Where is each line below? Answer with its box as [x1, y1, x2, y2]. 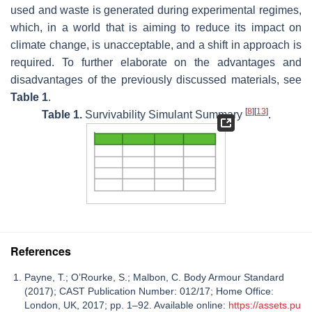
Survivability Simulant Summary [81, 109, 245, 121]
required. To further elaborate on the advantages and [10, 56, 302, 69]
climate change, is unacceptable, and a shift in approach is [10, 39, 302, 52]
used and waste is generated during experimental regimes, [10, 4, 302, 17]
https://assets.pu [228, 299, 301, 311]
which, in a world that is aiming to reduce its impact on [10, 22, 302, 34]
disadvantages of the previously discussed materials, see [10, 74, 302, 86]
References [10, 242, 71, 259]
